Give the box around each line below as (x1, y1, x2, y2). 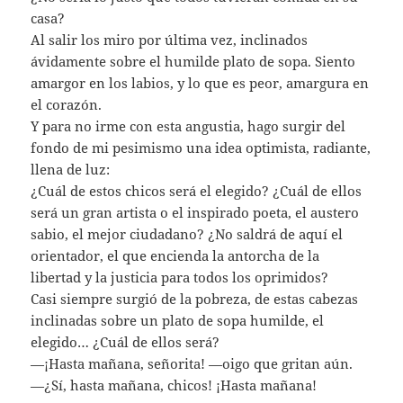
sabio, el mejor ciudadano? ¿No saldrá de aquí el (31, 224, 344, 243)
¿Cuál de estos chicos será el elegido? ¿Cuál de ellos (31, 181, 363, 200)
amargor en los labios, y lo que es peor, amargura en (31, 73, 370, 92)
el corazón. (31, 94, 103, 113)
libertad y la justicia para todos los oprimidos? (31, 267, 329, 286)
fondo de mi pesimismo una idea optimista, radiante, (31, 138, 372, 157)
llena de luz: (31, 159, 111, 178)
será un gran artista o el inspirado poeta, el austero (31, 202, 360, 221)
